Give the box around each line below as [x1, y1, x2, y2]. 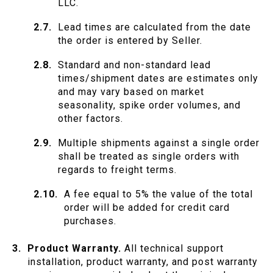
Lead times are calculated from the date [58, 21, 251, 34]
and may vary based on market [58, 86, 204, 98]
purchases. [64, 215, 116, 227]
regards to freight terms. [58, 164, 177, 176]
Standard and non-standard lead [58, 59, 211, 71]
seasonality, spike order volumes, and [58, 99, 241, 112]
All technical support [121, 243, 224, 255]
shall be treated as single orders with [58, 151, 239, 163]
